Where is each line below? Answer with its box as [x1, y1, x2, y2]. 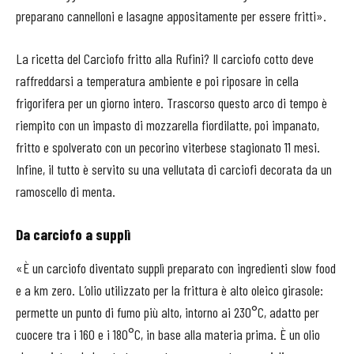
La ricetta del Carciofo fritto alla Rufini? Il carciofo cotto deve [16, 50, 314, 68]
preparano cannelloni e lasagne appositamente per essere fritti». [16, 7, 326, 25]
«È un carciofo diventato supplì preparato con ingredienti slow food [16, 259, 336, 277]
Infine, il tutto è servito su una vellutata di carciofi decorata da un [16, 160, 332, 179]
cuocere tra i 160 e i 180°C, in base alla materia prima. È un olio [16, 326, 320, 344]
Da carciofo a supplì [16, 225, 130, 244]
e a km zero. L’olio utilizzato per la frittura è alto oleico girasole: [16, 281, 323, 299]
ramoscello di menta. [16, 183, 115, 201]
